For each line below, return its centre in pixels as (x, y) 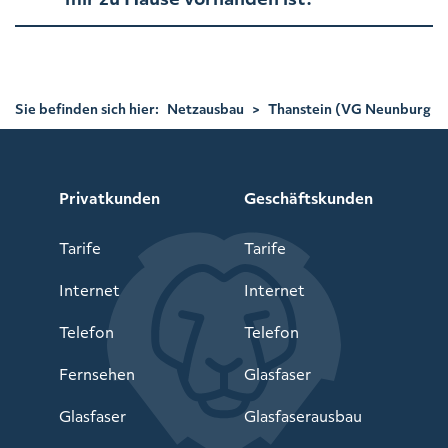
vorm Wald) (53, 124)
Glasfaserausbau (303, 416)
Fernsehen (97, 374)
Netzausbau (205, 108)
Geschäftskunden (308, 198)
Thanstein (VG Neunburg (349, 108)
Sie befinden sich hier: (87, 108)
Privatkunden (109, 198)
